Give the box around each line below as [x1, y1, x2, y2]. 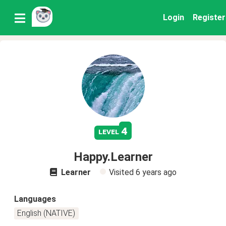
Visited [108, 167, 136, 177]
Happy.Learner [73, 150, 153, 164]
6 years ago [135, 167, 177, 177]
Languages [14, 194, 56, 204]
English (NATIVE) [17, 208, 76, 218]
